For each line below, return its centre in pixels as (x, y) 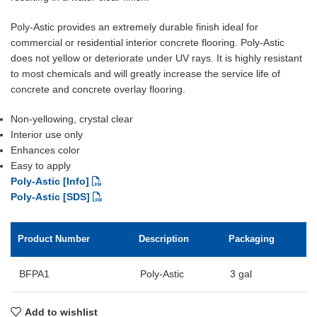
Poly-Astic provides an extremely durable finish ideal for (134, 27)
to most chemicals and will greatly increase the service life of (145, 74)
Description (164, 239)
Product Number (54, 239)
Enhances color (45, 150)
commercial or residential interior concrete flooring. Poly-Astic (148, 43)
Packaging (252, 239)
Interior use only (47, 135)
